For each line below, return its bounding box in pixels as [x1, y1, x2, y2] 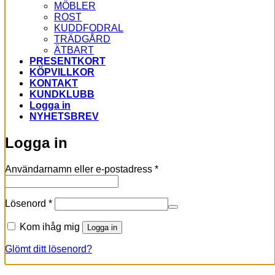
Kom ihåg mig [20, 221, 80, 232]
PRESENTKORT [29, 55, 106, 66]
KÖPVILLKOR [29, 66, 95, 77]
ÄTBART [54, 44, 94, 55]
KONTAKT [29, 77, 78, 88]
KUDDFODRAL [54, 22, 123, 33]
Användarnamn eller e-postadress [5, 163, 155, 174]
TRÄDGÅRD [54, 33, 110, 44]
